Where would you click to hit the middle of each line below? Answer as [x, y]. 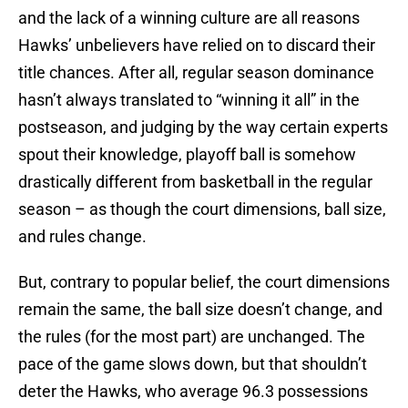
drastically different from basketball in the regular [195, 182]
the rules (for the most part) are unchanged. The [192, 337]
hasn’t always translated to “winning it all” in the [189, 100]
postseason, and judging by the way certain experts [203, 127]
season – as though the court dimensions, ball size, [202, 209]
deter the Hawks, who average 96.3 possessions [193, 392]
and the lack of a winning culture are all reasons [189, 18]
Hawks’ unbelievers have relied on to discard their [197, 46]
